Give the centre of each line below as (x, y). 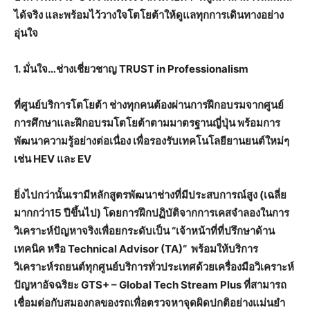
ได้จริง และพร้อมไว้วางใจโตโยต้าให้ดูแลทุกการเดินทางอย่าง (149, 15)
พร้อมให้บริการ (225, 249)
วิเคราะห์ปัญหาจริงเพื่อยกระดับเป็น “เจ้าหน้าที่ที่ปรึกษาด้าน (144, 231)
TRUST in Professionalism (184, 69)
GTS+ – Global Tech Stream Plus (162, 285)
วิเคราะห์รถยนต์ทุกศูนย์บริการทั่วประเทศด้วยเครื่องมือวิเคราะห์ (154, 267)
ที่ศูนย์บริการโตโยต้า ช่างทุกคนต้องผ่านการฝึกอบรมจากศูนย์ (149, 105)
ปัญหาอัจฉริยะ (47, 285)
